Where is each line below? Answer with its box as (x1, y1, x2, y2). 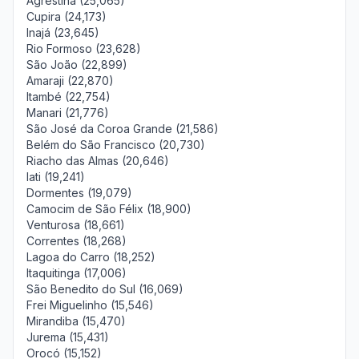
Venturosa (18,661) (26, 218, 125, 232)
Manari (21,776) (26, 106, 109, 119)
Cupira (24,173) (26, 10, 107, 23)
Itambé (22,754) (26, 90, 111, 103)
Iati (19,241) (26, 170, 85, 184)
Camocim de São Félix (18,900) (26, 202, 192, 216)
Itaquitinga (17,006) (26, 266, 127, 280)
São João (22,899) (26, 58, 127, 71)
